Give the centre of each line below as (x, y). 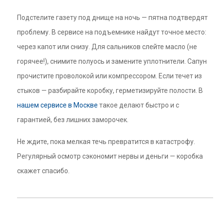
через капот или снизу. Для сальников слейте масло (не (107, 47)
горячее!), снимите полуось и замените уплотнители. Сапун (112, 61)
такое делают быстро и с (138, 105)
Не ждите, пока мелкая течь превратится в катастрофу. (106, 142)
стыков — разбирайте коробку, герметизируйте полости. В (110, 91)
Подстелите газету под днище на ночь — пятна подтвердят (112, 18)
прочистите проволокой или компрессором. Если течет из (109, 76)
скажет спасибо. (43, 171)
